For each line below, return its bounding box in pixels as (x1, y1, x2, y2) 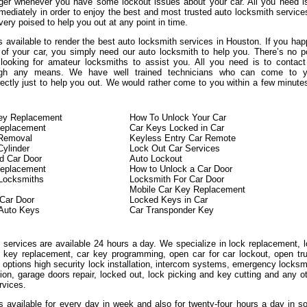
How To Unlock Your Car (130, 112, 226, 123)
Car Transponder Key (130, 205, 214, 215)
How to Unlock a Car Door (130, 164, 232, 174)
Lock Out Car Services (130, 143, 220, 153)
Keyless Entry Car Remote (130, 133, 236, 143)
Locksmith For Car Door (130, 174, 224, 184)
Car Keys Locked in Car (130, 123, 224, 133)
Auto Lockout (130, 153, 182, 164)
